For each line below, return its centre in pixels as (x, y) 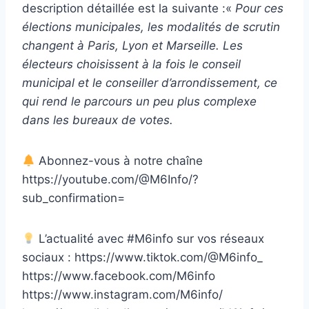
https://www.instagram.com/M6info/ (122, 295)
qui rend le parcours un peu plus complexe (139, 102)
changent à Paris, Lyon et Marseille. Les (132, 46)
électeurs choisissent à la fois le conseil (131, 64)
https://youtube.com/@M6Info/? (110, 180)
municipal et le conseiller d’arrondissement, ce (150, 83)
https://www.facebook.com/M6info (119, 276)
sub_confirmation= (73, 198)
